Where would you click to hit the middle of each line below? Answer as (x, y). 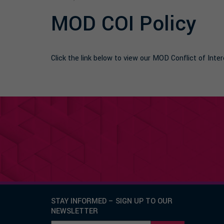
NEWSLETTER (74, 211)
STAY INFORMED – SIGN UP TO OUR (112, 201)
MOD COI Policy (123, 24)
